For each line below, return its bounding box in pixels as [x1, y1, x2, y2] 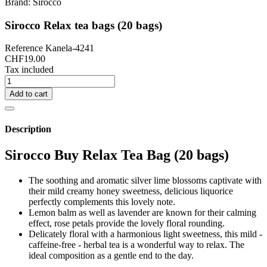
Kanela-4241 [45, 43, 94, 54]
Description [5, 123, 51, 134]
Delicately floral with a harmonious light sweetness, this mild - [29, 228, 262, 239]
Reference [5, 43, 45, 54]
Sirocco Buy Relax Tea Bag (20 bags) [5, 147, 229, 163]
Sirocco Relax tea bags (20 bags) [5, 18, 162, 32]
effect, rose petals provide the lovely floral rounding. [29, 218, 225, 228]
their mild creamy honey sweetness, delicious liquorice [29, 185, 233, 196]
